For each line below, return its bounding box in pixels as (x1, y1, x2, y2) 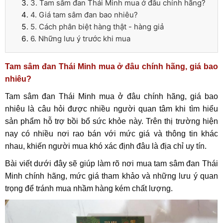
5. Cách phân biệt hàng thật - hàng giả (30, 22, 164, 31)
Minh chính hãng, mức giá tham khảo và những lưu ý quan (5, 172, 218, 180)
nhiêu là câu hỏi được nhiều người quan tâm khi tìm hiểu (5, 105, 218, 113)
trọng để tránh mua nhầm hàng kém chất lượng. (5, 184, 173, 193)
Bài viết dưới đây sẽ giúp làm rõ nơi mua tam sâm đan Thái (5, 159, 218, 168)
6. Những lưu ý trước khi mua (30, 34, 130, 43)
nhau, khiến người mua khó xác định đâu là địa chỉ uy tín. (5, 142, 207, 150)
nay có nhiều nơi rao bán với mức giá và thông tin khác (5, 129, 218, 138)
